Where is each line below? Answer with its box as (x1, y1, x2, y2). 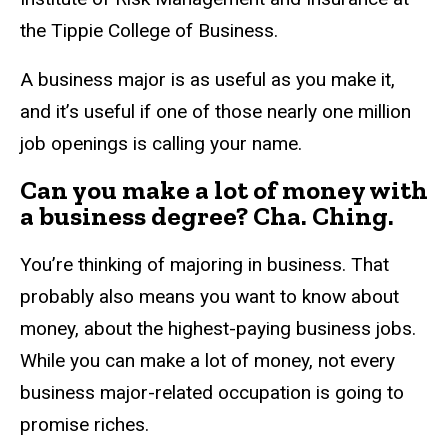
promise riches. (20, 412, 149, 436)
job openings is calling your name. (20, 131, 302, 155)
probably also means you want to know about (20, 284, 399, 308)
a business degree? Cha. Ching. (20, 199, 394, 232)
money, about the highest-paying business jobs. (20, 316, 416, 340)
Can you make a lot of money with (20, 173, 428, 206)
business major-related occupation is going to (20, 380, 404, 404)
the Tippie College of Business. (20, 19, 278, 43)
